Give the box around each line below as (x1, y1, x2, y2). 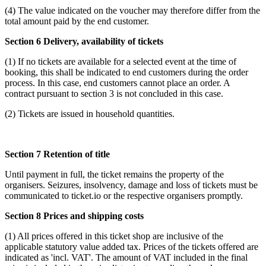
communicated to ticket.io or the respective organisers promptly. (5, 190, 243, 201)
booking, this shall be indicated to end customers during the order (5, 66, 248, 77)
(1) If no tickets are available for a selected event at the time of (5, 56, 236, 66)
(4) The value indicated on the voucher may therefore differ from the (5, 5, 260, 15)
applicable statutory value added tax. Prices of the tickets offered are (5, 241, 258, 252)
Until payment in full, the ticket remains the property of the (5, 169, 224, 179)
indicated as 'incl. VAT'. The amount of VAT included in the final (5, 252, 248, 262)
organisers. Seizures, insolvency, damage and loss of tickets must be (5, 179, 258, 190)
